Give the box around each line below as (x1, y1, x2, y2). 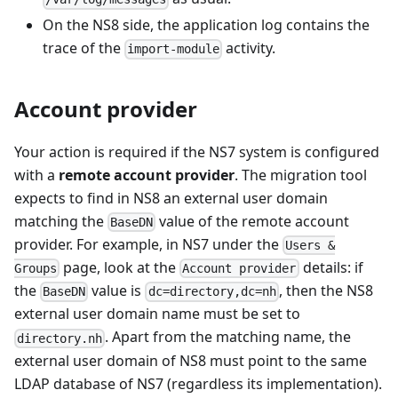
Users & (285, 238, 336, 253)
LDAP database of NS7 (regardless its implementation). (14, 373, 382, 394)
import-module (127, 42, 220, 57)
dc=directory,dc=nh (147, 284, 276, 299)
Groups (14, 261, 57, 276)
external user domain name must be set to (14, 304, 300, 324)
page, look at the (60, 258, 180, 278)
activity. (222, 38, 276, 59)
